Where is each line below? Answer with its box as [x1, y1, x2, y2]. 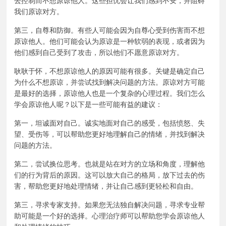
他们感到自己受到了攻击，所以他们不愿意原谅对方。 [14, 48, 184, 57]
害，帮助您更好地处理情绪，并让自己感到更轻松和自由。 [14, 182, 198, 191]
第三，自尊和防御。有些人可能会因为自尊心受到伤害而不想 [14, 26, 205, 35]
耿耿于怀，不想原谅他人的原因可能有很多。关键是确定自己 [14, 67, 205, 76]
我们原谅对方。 [14, 8, 64, 16]
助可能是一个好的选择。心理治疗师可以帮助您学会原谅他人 [14, 212, 205, 220]
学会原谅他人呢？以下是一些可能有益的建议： [14, 100, 163, 109]
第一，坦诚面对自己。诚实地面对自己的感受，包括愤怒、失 [14, 119, 205, 128]
